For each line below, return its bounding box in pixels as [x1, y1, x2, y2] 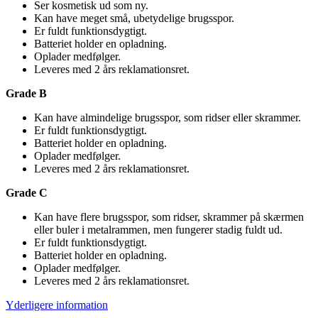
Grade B [6, 87, 47, 99]
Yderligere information [6, 298, 108, 311]
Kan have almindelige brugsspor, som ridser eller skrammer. [34, 111, 301, 124]
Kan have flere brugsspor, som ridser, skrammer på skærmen [34, 210, 304, 223]
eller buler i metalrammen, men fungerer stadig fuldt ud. [34, 223, 283, 236]
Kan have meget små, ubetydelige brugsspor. [34, 11, 234, 24]
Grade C [6, 186, 48, 199]
